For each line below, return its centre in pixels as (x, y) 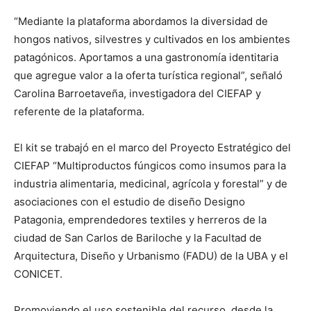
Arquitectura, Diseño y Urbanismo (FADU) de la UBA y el (151, 256)
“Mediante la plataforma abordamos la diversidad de (141, 21)
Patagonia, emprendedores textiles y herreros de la (140, 220)
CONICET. (40, 274)
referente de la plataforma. (79, 111)
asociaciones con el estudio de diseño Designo (129, 202)
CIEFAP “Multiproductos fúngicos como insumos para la (150, 166)
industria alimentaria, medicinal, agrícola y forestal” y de (151, 184)
